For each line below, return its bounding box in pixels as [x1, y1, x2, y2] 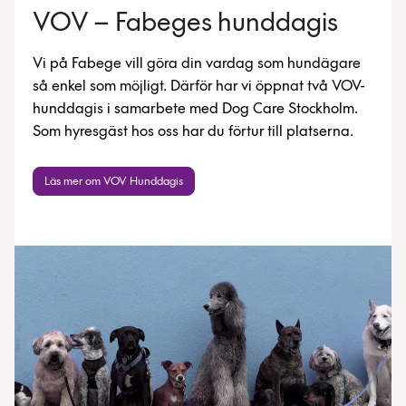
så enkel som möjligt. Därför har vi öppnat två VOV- [33, 78, 365, 94]
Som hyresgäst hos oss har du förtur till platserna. [33, 123, 353, 140]
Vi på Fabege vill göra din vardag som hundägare [33, 55, 361, 72]
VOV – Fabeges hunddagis [33, 9, 338, 38]
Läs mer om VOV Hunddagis [44, 175, 183, 188]
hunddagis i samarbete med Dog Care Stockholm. [33, 101, 358, 117]
